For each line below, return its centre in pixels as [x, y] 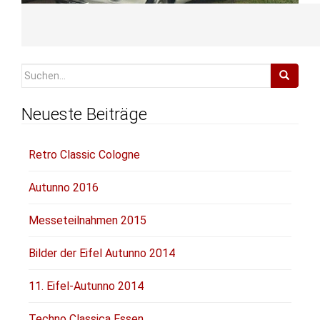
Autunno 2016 [64, 187]
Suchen [39, 71]
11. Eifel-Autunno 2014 [86, 286]
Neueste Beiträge [84, 114]
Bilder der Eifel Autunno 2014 [102, 253]
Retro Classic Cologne [84, 154]
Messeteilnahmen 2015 [87, 220]
